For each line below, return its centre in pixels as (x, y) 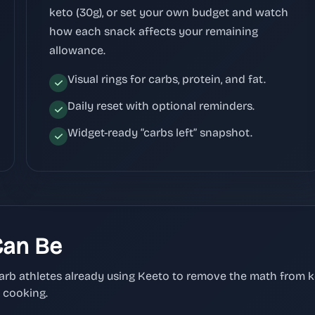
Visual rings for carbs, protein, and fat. (167, 79)
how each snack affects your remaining (154, 31)
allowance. (78, 50)
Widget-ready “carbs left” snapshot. (160, 132)
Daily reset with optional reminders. (161, 105)
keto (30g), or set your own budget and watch (169, 12)
